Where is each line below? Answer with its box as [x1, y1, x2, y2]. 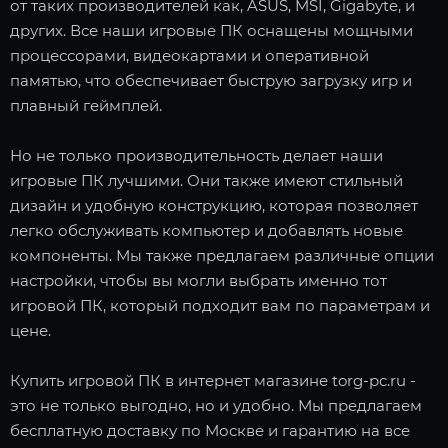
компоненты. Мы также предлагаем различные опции [10, 245, 434, 265]
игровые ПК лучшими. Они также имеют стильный [10, 170, 403, 190]
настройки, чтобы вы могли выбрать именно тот [10, 270, 387, 290]
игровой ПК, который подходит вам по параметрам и [10, 295, 430, 315]
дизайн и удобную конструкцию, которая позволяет [10, 195, 418, 215]
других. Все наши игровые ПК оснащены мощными [10, 20, 413, 40]
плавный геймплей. [10, 95, 162, 115]
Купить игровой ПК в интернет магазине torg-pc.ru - [10, 370, 416, 390]
